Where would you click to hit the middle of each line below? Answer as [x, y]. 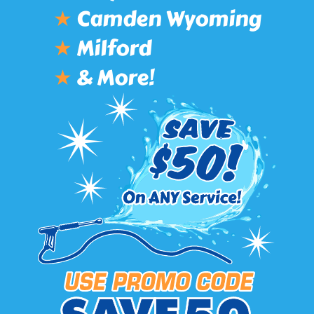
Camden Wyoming [166, 19]
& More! [113, 77]
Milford [111, 48]
